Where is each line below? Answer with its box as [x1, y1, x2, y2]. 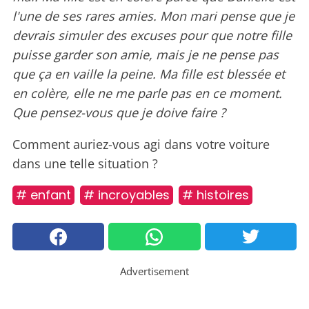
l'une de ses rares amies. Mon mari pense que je [12, 8, 295, 25]
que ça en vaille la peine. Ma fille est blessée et [12, 66, 285, 83]
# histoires [182, 186, 249, 204]
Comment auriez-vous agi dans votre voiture [12, 136, 270, 153]
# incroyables [83, 186, 170, 204]
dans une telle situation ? [12, 155, 158, 172]
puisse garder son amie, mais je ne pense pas [12, 46, 279, 63]
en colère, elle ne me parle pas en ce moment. [12, 85, 282, 102]
